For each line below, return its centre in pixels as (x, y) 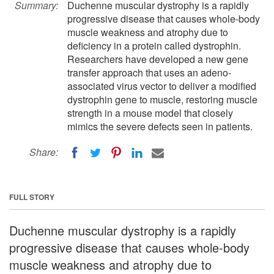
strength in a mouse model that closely (150, 113)
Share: (44, 152)
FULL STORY (32, 197)
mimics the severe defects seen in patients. (160, 126)
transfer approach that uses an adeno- (149, 72)
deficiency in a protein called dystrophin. (154, 46)
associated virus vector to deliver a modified (162, 86)
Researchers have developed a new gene (158, 59)
